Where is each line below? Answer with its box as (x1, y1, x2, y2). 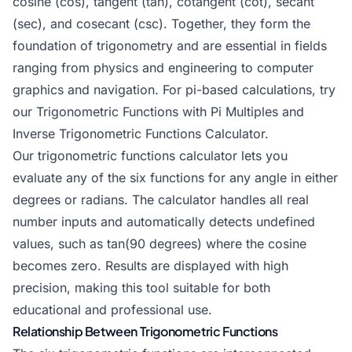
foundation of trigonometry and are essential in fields (13, 38, 327, 53)
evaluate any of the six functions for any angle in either (13, 170, 338, 185)
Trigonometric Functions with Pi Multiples (36, 104, 278, 119)
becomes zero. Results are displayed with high (13, 258, 288, 273)
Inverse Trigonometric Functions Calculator (13, 126, 265, 141)
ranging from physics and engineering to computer (13, 60, 313, 75)
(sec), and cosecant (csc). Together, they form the (13, 16, 310, 31)
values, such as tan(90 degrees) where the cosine (13, 236, 306, 251)
